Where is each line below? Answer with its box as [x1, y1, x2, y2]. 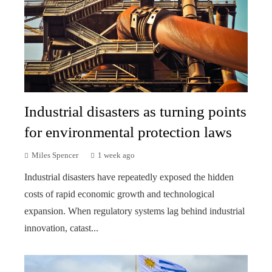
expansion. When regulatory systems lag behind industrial [24, 205, 245, 216]
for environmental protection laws [24, 123, 232, 140]
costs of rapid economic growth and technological [24, 188, 214, 199]
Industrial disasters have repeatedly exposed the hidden [24, 171, 234, 182]
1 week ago [98, 151, 135, 160]
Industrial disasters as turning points [24, 103, 246, 120]
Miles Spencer [32, 151, 78, 160]
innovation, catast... [24, 222, 98, 233]
